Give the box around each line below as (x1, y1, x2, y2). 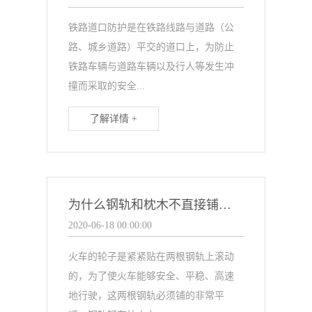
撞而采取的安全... (68, 81, 146, 91)
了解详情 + (90, 114, 138, 124)
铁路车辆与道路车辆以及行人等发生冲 (68, 61, 235, 72)
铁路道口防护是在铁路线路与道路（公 (68, 22, 235, 33)
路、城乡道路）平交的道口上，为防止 (68, 42, 235, 52)
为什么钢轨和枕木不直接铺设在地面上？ (219, 198, 232, 212)
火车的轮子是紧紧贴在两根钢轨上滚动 (68, 251, 235, 262)
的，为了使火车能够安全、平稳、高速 (68, 271, 235, 281)
